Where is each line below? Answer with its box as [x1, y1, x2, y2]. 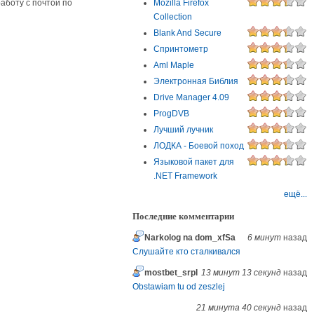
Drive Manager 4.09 [153, 93, 230, 103]
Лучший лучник [153, 125, 214, 135]
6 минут [247, 233, 281, 243]
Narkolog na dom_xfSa [144, 233, 236, 243]
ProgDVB [153, 109, 190, 119]
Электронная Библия [153, 76, 239, 87]
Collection [153, 12, 193, 22]
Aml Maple [153, 60, 195, 71]
